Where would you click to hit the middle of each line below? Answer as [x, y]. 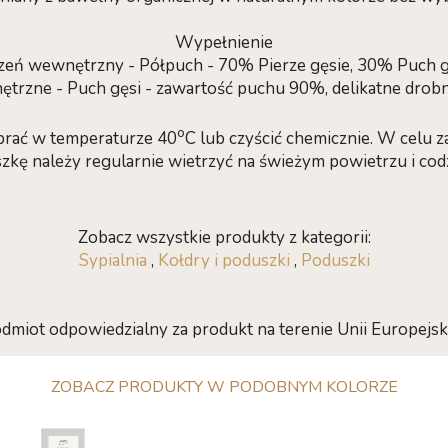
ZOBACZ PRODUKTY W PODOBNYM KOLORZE [224, 386]
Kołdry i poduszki [223, 260]
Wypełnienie [223, 42]
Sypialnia [112, 260]
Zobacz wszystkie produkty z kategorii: [224, 237]
